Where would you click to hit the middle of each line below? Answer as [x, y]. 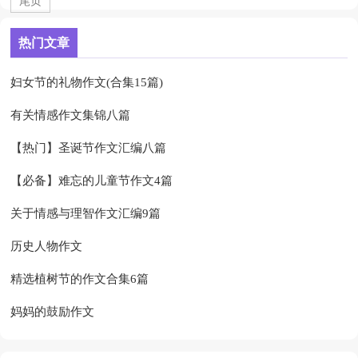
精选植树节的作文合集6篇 [80, 279]
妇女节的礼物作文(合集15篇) [87, 83]
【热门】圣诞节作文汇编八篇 [89, 148]
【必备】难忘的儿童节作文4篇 [92, 181]
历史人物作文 [47, 247]
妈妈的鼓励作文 [53, 312]
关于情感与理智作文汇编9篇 [86, 214]
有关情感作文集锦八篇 [71, 115]
